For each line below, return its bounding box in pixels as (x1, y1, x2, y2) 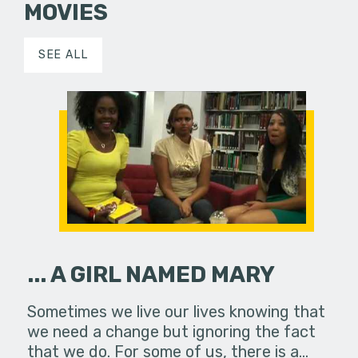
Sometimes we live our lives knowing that (27, 301, 326, 321)
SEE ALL (38, 47, 89, 62)
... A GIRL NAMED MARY (27, 261, 276, 288)
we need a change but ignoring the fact (27, 321, 316, 341)
